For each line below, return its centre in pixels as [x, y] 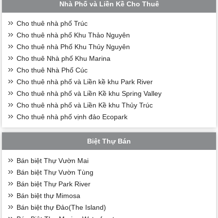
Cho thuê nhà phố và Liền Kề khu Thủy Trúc [85, 105]
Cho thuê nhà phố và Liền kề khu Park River [85, 82]
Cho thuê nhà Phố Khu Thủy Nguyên [73, 46]
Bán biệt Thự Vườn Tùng [55, 172]
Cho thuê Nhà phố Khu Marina [64, 58]
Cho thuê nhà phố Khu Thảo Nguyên [73, 35]
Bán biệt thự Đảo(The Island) [62, 207]
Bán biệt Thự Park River [54, 184]
